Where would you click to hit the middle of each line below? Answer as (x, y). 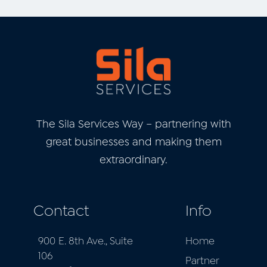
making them (188, 143)
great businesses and (100, 143)
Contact (61, 212)
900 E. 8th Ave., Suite (86, 241)
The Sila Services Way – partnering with (133, 125)
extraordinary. (133, 161)
